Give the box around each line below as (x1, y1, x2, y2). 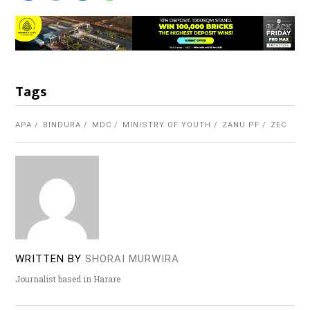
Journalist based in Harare (15, 273, 121, 284)
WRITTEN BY (15, 252, 82, 265)
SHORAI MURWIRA (85, 252, 180, 265)
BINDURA (43, 120, 82, 129)
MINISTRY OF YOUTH (122, 120, 212, 129)
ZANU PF (222, 120, 260, 129)
